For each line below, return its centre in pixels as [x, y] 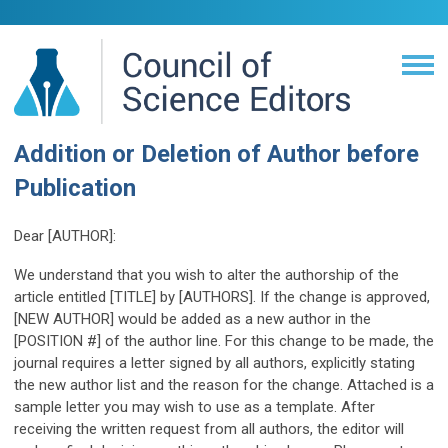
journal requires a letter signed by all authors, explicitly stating [214, 363]
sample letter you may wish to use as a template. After [194, 407]
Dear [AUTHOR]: [65, 236]
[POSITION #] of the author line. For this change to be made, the [224, 341]
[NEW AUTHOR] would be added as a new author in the [192, 319]
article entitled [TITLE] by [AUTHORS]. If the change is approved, [222, 297]
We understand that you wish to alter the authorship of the [206, 275]
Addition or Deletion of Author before [216, 154]
